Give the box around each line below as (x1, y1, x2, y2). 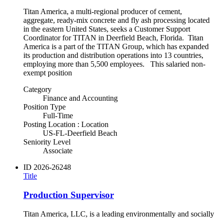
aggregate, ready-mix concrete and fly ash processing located (23, 16, 210, 25)
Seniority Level (23, 138, 71, 146)
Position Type (23, 103, 66, 111)
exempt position (23, 69, 72, 77)
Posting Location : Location (23, 120, 109, 129)
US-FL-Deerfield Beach (43, 129, 117, 138)
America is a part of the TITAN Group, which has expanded (23, 42, 209, 51)
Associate (43, 146, 73, 155)
